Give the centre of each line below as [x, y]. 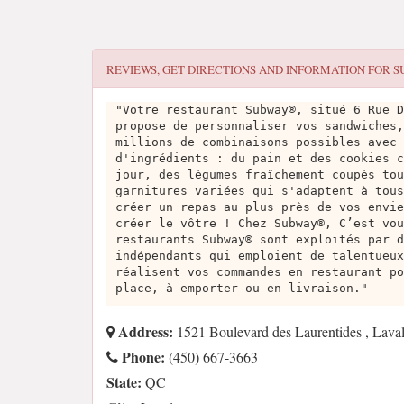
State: [124, 382]
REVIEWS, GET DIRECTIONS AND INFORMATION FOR [250, 69]
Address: [144, 331]
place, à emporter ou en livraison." [242, 288]
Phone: [142, 357]
